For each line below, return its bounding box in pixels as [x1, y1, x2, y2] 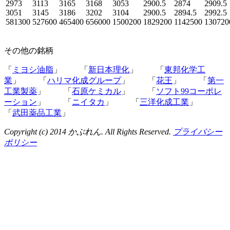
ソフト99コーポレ [156, 87, 222, 96]
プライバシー [173, 127, 222, 137]
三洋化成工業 [140, 98, 189, 107]
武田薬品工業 [12, 108, 62, 118]
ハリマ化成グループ [47, 76, 121, 85]
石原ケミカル [72, 87, 121, 96]
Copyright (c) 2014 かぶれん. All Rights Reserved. [4, 127, 173, 137]
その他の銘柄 [4, 46, 53, 55]
